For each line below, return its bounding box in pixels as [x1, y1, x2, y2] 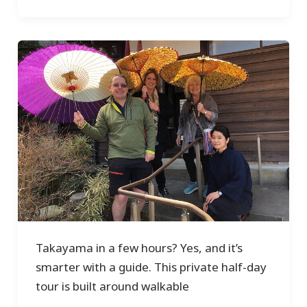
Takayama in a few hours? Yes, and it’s [35, 240, 243, 256]
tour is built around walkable [35, 278, 189, 295]
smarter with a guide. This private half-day [35, 259, 267, 275]
